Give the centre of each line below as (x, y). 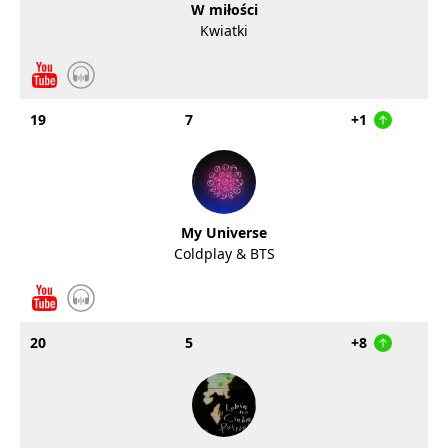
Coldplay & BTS (224, 253)
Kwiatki (224, 30)
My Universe (224, 232)
